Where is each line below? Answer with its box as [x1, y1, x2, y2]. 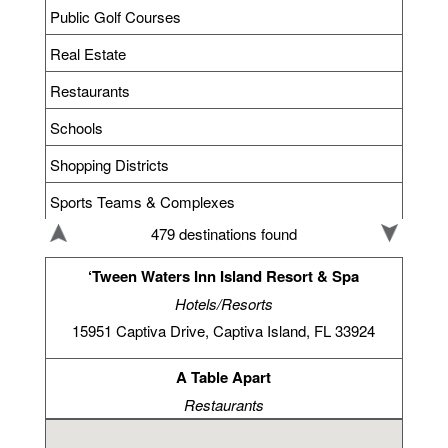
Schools [50, 116, 104, 138]
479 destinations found [150, 223, 297, 245]
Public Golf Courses [50, 5, 182, 27]
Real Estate [50, 42, 127, 64]
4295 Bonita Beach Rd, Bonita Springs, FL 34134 [64, 420, 383, 442]
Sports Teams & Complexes [50, 190, 236, 212]
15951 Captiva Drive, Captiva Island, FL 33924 [72, 319, 376, 341]
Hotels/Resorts [174, 292, 273, 314]
